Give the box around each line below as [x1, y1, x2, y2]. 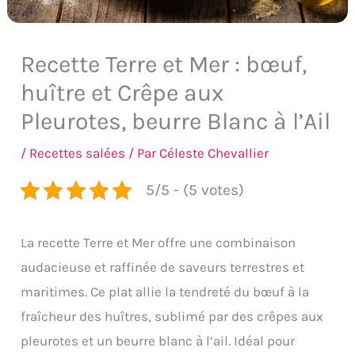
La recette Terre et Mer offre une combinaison [21, 235, 296, 251]
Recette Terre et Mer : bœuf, [21, 50, 307, 79]
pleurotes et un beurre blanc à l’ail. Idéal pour [21, 333, 296, 349]
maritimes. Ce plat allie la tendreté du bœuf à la [21, 284, 310, 300]
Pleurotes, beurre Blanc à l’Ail [21, 107, 331, 136]
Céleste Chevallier [159, 145, 269, 162]
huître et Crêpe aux [21, 78, 224, 108]
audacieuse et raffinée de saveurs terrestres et [21, 259, 305, 276]
